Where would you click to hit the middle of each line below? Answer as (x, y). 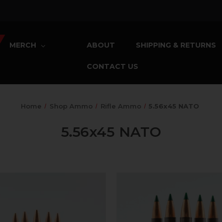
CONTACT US (113, 66)
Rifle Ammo (121, 106)
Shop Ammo (71, 106)
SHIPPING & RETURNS (176, 45)
